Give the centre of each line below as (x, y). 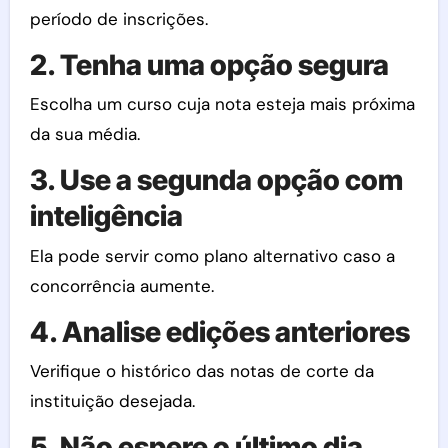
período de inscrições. (118, 18)
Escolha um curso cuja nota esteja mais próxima (222, 104)
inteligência (106, 216)
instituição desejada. (112, 401)
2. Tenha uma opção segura (209, 64)
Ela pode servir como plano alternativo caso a (212, 255)
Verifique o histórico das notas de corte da (201, 371)
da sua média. (84, 134)
